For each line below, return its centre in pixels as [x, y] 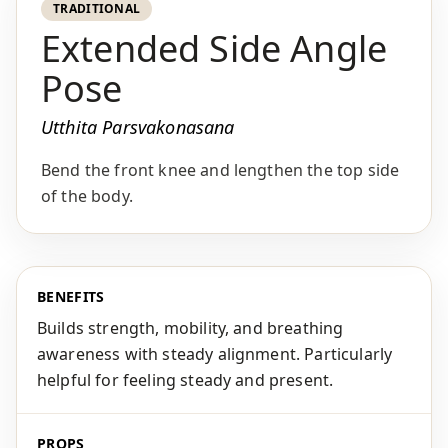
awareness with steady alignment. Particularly [215, 354]
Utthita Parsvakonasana [138, 127]
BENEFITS [71, 296]
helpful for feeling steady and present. [185, 380]
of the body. [87, 196]
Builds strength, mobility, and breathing [190, 328]
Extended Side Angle [214, 48]
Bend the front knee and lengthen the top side [220, 170]
